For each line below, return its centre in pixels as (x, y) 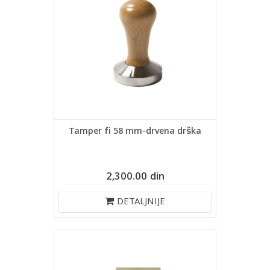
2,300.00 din (135, 177)
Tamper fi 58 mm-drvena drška (135, 132)
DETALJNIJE (141, 202)
